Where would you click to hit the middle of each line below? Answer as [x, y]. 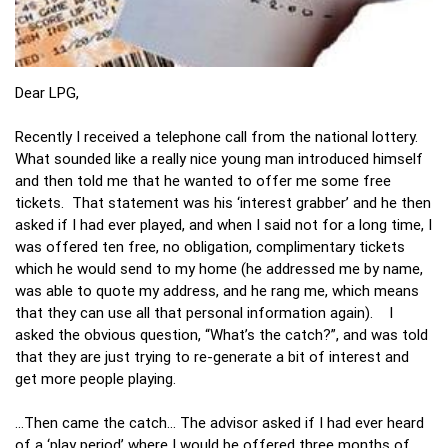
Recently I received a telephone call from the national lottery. [220, 136]
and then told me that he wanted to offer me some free [203, 180]
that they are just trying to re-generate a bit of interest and [212, 356]
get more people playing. [95, 378]
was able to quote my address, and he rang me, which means [217, 290]
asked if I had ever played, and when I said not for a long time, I [223, 224]
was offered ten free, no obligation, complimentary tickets [210, 246]
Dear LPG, [47, 92]
